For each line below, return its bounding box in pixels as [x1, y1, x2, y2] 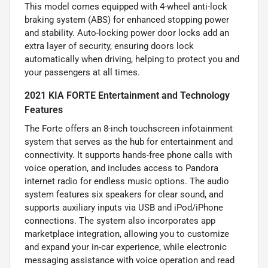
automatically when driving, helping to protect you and [25, 53, 239, 65]
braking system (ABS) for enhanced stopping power [25, 14, 229, 25]
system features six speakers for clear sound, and [25, 188, 223, 200]
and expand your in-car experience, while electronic [25, 241, 227, 252]
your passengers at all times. [25, 66, 140, 78]
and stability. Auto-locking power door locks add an [25, 27, 229, 38]
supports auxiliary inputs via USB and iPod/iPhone [25, 202, 223, 213]
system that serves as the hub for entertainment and [25, 136, 233, 147]
